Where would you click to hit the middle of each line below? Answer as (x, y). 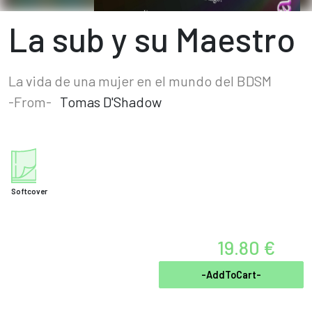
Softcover (29, 191)
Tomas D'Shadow (111, 102)
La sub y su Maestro (152, 39)
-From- (30, 102)
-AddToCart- (231, 275)
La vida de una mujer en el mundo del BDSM (140, 81)
